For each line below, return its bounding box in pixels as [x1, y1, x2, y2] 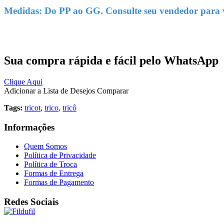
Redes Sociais [4, 196, 58, 207]
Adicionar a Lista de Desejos [4, 86, 95, 95]
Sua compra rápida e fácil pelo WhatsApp [4, 54, 218, 67]
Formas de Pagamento [24, 178, 94, 187]
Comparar [97, 86, 128, 95]
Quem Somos [24, 142, 67, 151]
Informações [4, 121, 54, 132]
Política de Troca [24, 160, 77, 169]
